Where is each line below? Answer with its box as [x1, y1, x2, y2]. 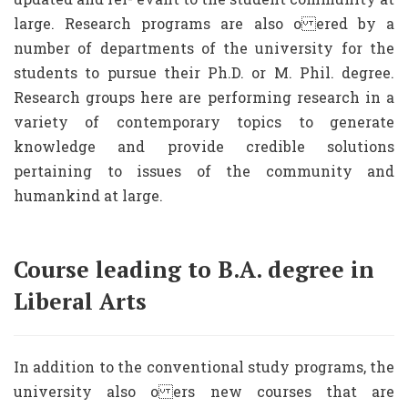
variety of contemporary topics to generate [14, 112, 394, 131]
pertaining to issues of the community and [14, 161, 394, 180]
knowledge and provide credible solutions [14, 137, 394, 156]
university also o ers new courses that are [14, 382, 394, 401]
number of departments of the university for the [14, 38, 394, 57]
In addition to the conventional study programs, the [14, 357, 394, 376]
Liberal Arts [14, 286, 147, 316]
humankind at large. [14, 186, 163, 205]
